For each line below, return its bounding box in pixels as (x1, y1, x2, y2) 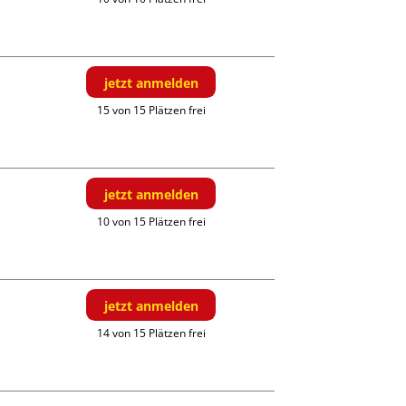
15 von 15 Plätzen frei (96, 102, 206, 119)
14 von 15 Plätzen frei (96, 325, 206, 342)
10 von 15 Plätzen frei (96, 214, 206, 230)
